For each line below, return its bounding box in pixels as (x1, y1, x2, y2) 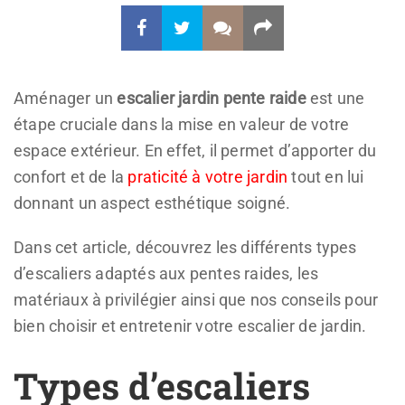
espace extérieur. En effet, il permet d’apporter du (14, 141, 377, 161)
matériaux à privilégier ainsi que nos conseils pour (14, 290, 379, 310)
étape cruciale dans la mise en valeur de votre (14, 115, 350, 135)
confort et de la (14, 167, 128, 187)
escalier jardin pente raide (117, 89, 306, 108)
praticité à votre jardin (127, 167, 288, 187)
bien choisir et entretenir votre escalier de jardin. (14, 316, 367, 336)
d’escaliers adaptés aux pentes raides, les (14, 264, 319, 284)
